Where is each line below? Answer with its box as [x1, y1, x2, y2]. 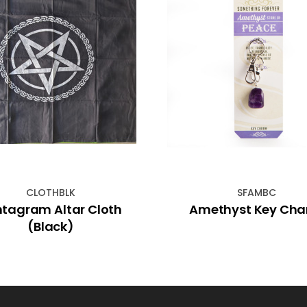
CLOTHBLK [26, 186, 75, 200]
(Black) [27, 218, 74, 236]
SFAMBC [236, 186, 276, 200]
